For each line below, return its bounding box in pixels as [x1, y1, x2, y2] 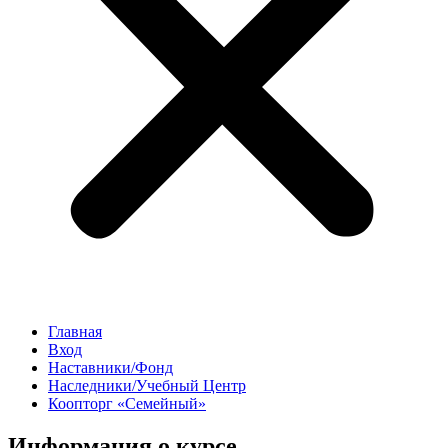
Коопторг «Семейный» [48, 395, 206, 413]
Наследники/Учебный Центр [48, 377, 246, 395]
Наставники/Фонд [48, 359, 173, 377]
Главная [48, 323, 102, 341]
